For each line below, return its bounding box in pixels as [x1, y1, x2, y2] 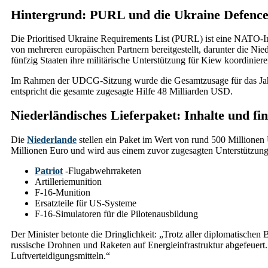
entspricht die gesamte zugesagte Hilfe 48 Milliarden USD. [11, 86, 233, 96]
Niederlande [27, 134, 77, 145]
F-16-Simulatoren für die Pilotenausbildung [35, 208, 198, 219]
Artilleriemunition [35, 176, 102, 187]
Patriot [35, 165, 63, 176]
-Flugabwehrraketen [63, 165, 141, 176]
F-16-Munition [35, 187, 90, 197]
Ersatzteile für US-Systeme [35, 197, 136, 208]
